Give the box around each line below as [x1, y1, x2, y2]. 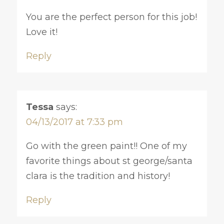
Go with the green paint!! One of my [25, 140, 187, 151]
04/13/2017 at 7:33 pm [25, 116, 123, 127]
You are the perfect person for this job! [25, 11, 197, 22]
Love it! [25, 26, 57, 37]
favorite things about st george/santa [25, 155, 192, 166]
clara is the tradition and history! [25, 170, 170, 181]
